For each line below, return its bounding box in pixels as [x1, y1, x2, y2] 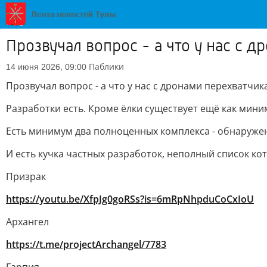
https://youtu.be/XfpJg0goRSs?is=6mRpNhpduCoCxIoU [6, 193, 254, 206]
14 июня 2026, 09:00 [6, 62, 86, 72]
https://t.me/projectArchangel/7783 [6, 238, 166, 251]
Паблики [89, 61, 124, 72]
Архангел [6, 215, 49, 228]
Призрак [6, 170, 46, 183]
